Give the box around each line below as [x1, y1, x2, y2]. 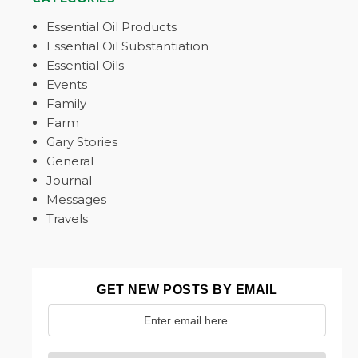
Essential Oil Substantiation [46, 38, 209, 54]
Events [46, 77, 87, 92]
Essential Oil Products [46, 19, 177, 34]
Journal [46, 173, 92, 188]
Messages [46, 192, 106, 207]
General [46, 153, 93, 169]
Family [46, 96, 86, 111]
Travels [46, 211, 88, 226]
